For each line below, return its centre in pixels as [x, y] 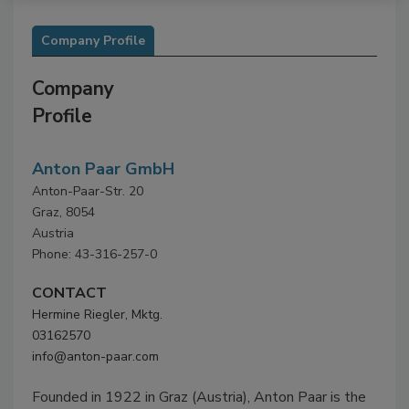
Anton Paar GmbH [103, 169]
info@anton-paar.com [95, 357]
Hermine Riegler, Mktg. [97, 315]
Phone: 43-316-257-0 [94, 255]
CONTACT [69, 294]
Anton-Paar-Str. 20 [88, 192]
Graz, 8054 [63, 213]
